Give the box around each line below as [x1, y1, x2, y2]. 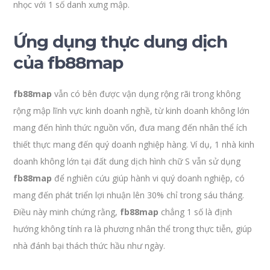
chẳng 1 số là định [159, 206, 233, 218]
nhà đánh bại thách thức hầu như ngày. [13, 240, 166, 251]
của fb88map [13, 52, 124, 73]
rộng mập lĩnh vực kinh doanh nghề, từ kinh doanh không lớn [13, 105, 250, 116]
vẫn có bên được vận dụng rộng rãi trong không [52, 88, 241, 99]
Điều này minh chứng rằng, [13, 206, 121, 218]
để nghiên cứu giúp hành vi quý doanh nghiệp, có [52, 172, 245, 184]
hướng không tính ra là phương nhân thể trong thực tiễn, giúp [13, 223, 253, 234]
